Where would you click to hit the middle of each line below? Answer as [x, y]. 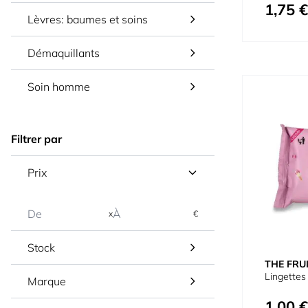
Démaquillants [64, 53]
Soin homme [59, 87]
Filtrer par [36, 139]
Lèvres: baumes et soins [88, 19]
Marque [47, 281]
